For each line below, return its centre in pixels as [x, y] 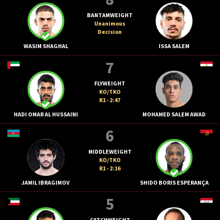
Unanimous [110, 23]
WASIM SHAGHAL [46, 46]
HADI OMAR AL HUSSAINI [46, 114]
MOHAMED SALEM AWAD [174, 114]
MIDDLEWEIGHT [110, 151]
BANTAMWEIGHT [110, 15]
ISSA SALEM [174, 46]
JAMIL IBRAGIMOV [46, 182]
